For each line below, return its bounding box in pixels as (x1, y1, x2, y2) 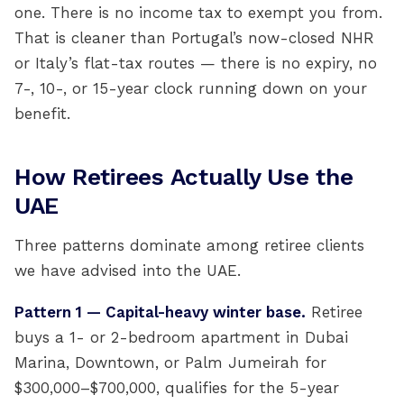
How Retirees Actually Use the (14, 163, 353, 190)
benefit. (14, 105, 70, 123)
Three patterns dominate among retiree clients (14, 236, 364, 254)
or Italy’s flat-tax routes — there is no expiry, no (14, 54, 377, 72)
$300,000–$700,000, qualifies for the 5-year (14, 379, 339, 397)
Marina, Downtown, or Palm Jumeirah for (14, 353, 326, 372)
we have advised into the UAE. (14, 262, 241, 280)
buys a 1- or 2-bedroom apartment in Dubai (14, 328, 348, 346)
